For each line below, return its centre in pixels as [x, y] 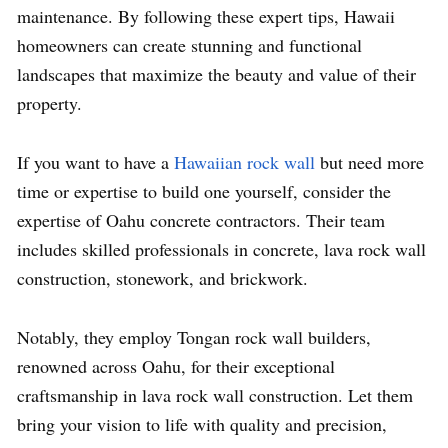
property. [49, 103]
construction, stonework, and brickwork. [162, 278]
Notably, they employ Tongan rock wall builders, [194, 337]
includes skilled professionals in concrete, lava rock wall [221, 249]
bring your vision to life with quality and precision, [202, 424]
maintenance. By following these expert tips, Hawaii [206, 16]
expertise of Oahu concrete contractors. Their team [201, 220]
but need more [369, 162]
